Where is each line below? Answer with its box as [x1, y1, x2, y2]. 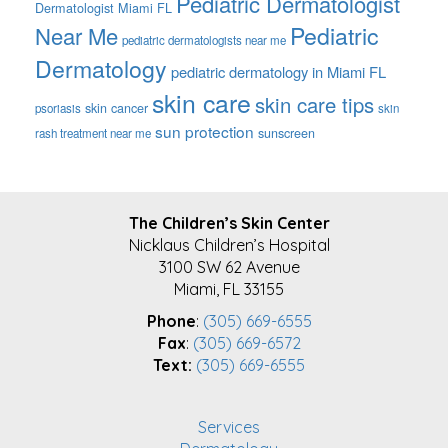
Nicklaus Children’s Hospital [128, 235, 330, 255]
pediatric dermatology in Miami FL [171, 61, 386, 82]
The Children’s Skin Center [128, 213, 330, 233]
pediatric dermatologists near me [122, 32, 286, 48]
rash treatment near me [35, 125, 151, 141]
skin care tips [255, 90, 374, 119]
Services [198, 417, 260, 437]
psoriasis [35, 100, 81, 116]
